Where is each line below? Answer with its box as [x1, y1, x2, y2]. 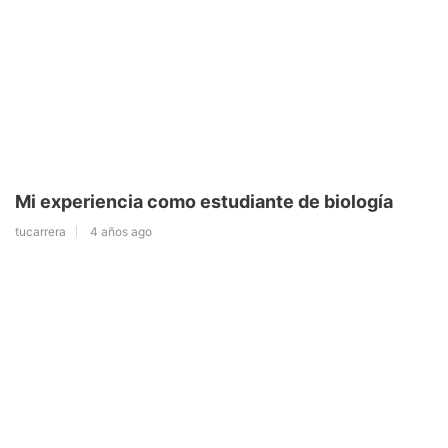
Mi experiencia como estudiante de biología [15, 190, 393, 212]
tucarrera [15, 223, 66, 239]
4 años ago [90, 223, 152, 239]
